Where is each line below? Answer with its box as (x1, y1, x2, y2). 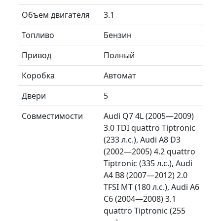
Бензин (104, 29, 132, 40)
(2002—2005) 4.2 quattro (104, 146, 195, 157)
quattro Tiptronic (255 (104, 205, 185, 216)
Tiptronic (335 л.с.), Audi (104, 157, 192, 169)
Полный (104, 49, 135, 61)
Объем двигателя (22, 9, 90, 20)
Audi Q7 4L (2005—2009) (104, 110, 194, 121)
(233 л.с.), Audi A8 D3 (104, 134, 181, 145)
